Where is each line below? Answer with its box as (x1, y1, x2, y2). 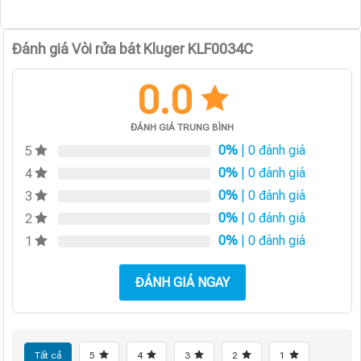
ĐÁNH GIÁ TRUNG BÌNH (131, 121, 234, 133)
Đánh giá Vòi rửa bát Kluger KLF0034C (12, 39, 254, 57)
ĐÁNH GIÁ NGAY (135, 274, 230, 290)
